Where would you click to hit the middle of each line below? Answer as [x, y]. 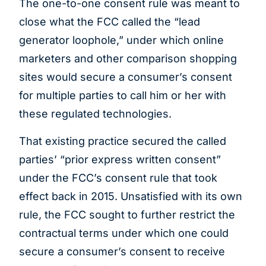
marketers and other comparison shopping [128, 59]
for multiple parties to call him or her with [123, 96]
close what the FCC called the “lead [110, 22]
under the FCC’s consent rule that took [118, 178]
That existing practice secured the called [123, 141]
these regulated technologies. [97, 114]
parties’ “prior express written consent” [120, 159]
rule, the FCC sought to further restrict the [127, 214]
